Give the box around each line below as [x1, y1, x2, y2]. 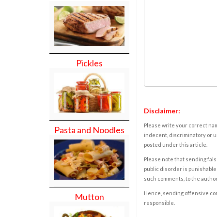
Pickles [76, 58, 103, 69]
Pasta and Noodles [54, 124, 124, 135]
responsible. [144, 199, 175, 206]
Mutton [75, 191, 104, 202]
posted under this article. [144, 141, 207, 148]
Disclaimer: [144, 106, 180, 115]
